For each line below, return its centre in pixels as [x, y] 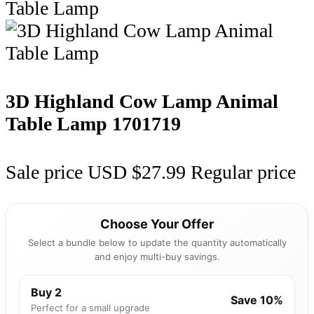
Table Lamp [59, 124]
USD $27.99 [139, 172]
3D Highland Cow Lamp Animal [142, 102]
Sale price [44, 172]
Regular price [243, 172]
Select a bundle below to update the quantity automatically [157, 243]
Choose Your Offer [157, 224]
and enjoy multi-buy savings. [157, 257]
